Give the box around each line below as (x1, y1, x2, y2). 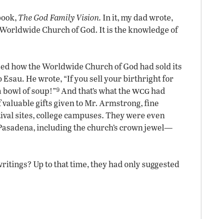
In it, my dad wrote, (101, 12, 173, 23)
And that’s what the (60, 85, 132, 96)
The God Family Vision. (18, 12, 101, 23)
